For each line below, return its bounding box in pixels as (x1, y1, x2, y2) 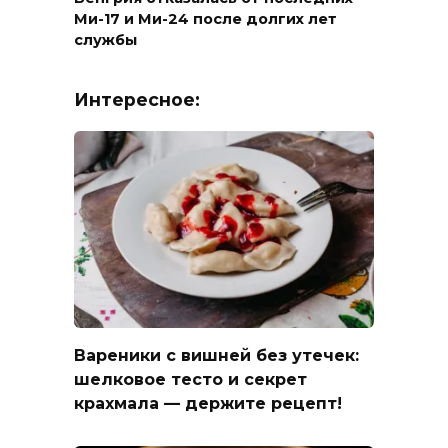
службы (74, 31, 137, 50)
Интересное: (74, 89, 200, 111)
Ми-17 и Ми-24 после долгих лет (74, 10, 337, 29)
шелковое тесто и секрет (74, 369, 307, 389)
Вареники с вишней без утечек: (74, 345, 359, 365)
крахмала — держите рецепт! (74, 393, 342, 413)
